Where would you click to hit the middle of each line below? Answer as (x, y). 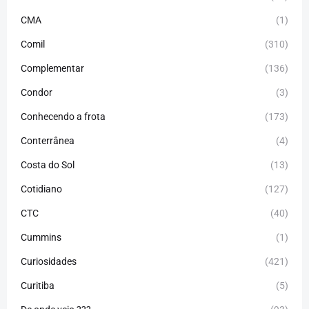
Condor (37, 92)
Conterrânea (48, 140)
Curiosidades (49, 261)
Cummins (41, 237)
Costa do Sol (48, 165)
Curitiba (38, 285)
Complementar (52, 68)
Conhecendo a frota (63, 116)
